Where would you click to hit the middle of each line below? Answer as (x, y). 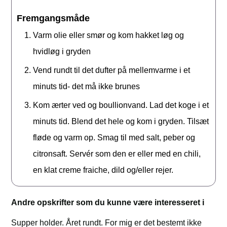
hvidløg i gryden (62, 52)
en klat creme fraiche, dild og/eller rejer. (103, 170)
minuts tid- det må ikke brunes (87, 87)
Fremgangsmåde (53, 18)
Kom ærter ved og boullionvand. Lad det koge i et (121, 105)
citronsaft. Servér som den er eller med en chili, (117, 154)
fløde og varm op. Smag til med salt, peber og (114, 138)
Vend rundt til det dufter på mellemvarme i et (112, 70)
